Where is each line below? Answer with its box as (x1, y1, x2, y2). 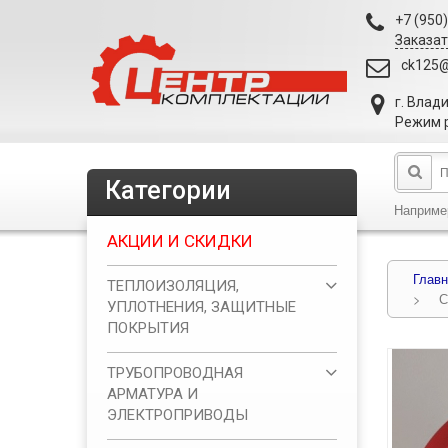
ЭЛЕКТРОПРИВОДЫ (107, 406, 248, 424)
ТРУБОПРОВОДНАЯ (107, 364, 243, 382)
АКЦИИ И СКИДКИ (107, 231, 253, 251)
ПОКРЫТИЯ (107, 319, 189, 337)
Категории (105, 176, 231, 205)
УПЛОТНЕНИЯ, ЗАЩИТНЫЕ (107, 298, 296, 316)
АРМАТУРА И (107, 385, 198, 403)
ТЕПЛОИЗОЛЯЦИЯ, (107, 277, 239, 295)
